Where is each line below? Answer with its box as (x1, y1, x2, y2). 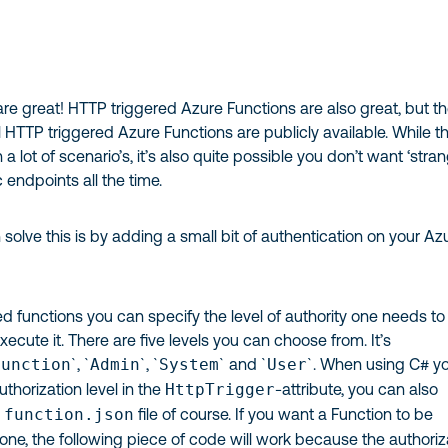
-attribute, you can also (275, 380, 439, 398)
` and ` (219, 355, 268, 373)
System (159, 355, 220, 374)
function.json (4, 405, 135, 424)
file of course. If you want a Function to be (134, 405, 434, 423)
